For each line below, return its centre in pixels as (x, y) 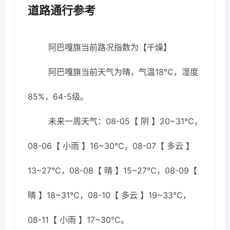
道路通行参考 (62, 10)
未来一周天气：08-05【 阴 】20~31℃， (125, 121)
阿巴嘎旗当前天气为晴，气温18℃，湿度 (123, 72)
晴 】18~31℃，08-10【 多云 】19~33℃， (109, 195)
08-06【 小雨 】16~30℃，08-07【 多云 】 (111, 146)
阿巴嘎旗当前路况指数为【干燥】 (110, 47)
